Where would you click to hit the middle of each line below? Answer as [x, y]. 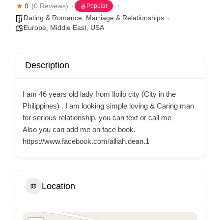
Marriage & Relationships [125, 18]
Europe [35, 27]
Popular [97, 6]
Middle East [68, 27]
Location [58, 186]
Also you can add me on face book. [79, 129]
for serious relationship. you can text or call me [97, 118]
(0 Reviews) [50, 6]
